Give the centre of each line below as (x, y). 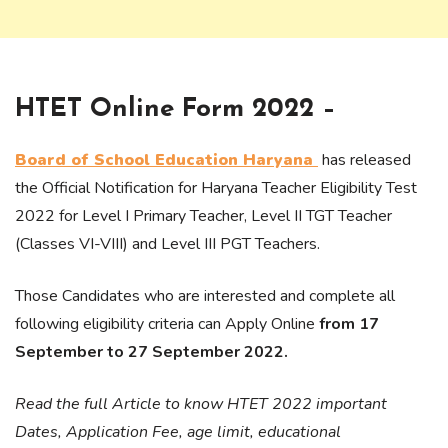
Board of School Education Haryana (166, 159)
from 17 (349, 323)
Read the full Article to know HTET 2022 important (201, 403)
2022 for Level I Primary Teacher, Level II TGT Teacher (203, 215)
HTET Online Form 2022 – (175, 109)
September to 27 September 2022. (151, 351)
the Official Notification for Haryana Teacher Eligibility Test (216, 187)
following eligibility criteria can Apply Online (167, 323)
